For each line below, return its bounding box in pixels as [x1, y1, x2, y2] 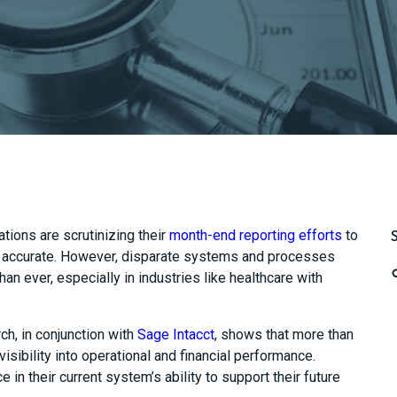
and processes [241, 248, 335, 265]
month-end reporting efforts [168, 227, 342, 244]
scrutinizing [62, 227, 135, 244]
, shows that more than [214, 326, 354, 343]
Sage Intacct [136, 326, 214, 343]
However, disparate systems [56, 248, 242, 265]
